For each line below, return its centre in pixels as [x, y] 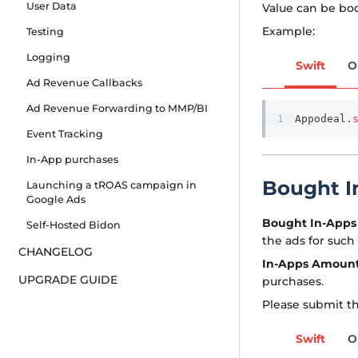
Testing [45, 32]
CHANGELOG [55, 252]
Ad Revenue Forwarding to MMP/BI [117, 109]
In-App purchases [72, 160]
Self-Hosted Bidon [74, 225]
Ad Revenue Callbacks [84, 83]
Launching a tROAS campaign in [111, 185]
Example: [288, 32]
